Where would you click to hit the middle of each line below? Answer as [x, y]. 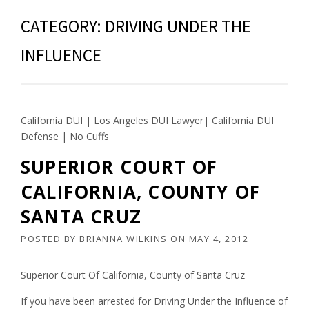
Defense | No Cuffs [65, 137]
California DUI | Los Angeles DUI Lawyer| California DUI [147, 121]
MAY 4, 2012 [218, 239]
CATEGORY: [63, 27]
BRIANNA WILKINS [123, 239]
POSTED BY [50, 239]
